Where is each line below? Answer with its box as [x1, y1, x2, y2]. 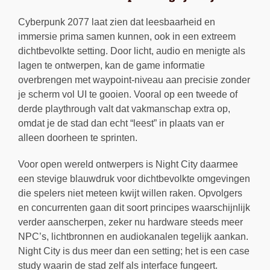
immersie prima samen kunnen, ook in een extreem [18, 31, 236, 42]
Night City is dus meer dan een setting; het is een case [18, 246, 250, 257]
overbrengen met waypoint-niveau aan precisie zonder [18, 75, 250, 86]
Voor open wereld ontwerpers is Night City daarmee [18, 159, 238, 170]
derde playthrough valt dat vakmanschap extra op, [18, 104, 230, 115]
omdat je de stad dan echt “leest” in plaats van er [18, 118, 224, 129]
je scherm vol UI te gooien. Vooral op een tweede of [18, 89, 237, 100]
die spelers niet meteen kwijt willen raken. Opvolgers [18, 188, 242, 199]
